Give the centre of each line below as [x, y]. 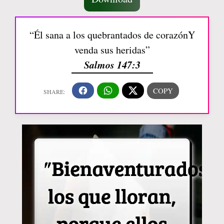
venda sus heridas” [112, 49]
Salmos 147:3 [112, 64]
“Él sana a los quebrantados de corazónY [112, 34]
